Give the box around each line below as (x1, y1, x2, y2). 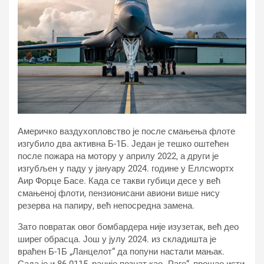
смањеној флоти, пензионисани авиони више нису (18, 188, 220, 199)
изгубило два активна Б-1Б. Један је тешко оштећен (18, 138, 229, 150)
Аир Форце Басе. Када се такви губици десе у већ (18, 176, 220, 187)
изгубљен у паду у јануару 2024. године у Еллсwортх (18, 163, 234, 174)
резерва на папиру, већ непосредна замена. (18, 200, 194, 212)
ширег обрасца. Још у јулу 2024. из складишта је (18, 234, 216, 245)
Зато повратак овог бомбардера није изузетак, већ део (18, 222, 239, 233)
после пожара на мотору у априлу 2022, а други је (18, 151, 219, 162)
